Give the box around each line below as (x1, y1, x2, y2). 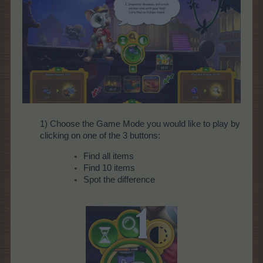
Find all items (83, 151, 134, 161)
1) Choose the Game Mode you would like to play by (40, 119, 240, 129)
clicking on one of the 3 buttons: (40, 131, 160, 141)
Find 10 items (83, 163, 135, 173)
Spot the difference (83, 174, 155, 184)
